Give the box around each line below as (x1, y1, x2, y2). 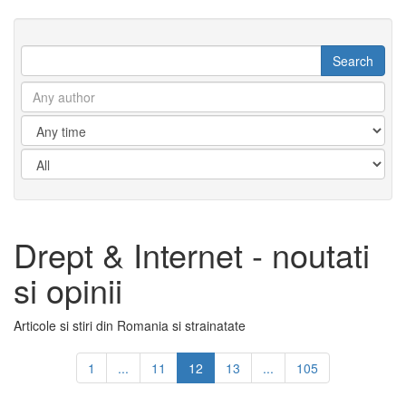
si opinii (14, 266, 122, 313)
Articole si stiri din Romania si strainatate (14, 316, 246, 334)
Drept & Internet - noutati (14, 231, 370, 277)
